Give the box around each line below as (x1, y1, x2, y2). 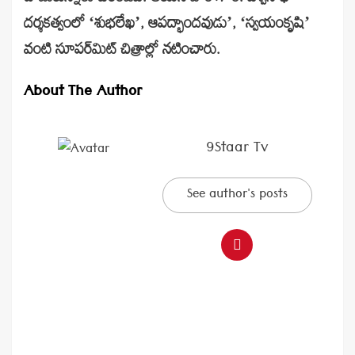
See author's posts (186, 182, 288, 209)
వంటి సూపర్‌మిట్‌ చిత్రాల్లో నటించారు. (24, 39, 220, 66)
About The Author (24, 78, 142, 109)
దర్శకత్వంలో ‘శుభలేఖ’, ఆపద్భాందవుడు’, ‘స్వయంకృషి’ (24, 13, 310, 40)
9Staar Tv (206, 135, 268, 165)
